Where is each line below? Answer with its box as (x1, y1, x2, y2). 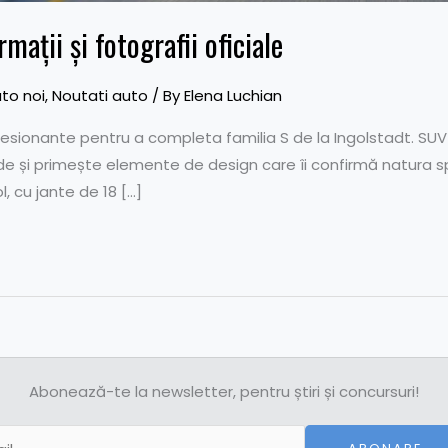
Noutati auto (52, 84, 148, 106)
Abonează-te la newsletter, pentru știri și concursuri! (29, 381, 419, 403)
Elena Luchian (184, 84, 282, 106)
